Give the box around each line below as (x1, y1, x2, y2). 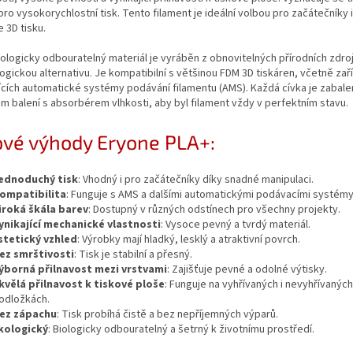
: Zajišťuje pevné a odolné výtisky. (167, 261, 327, 277)
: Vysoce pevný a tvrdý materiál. (161, 216, 310, 232)
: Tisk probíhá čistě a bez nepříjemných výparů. (57, 306, 278, 322)
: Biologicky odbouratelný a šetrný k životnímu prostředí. (48, 321, 314, 337)
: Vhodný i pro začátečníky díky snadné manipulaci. (78, 171, 314, 188)
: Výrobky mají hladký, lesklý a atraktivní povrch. (77, 231, 300, 247)
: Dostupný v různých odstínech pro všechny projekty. (88, 201, 340, 217)
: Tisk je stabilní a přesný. (74, 246, 192, 262)
